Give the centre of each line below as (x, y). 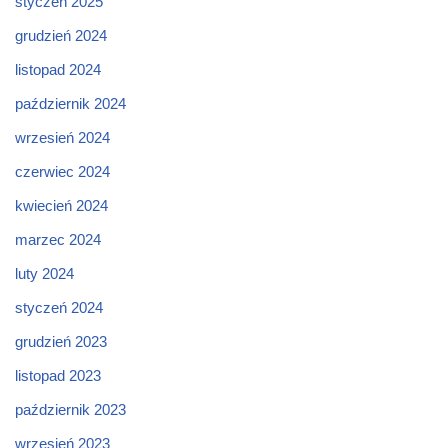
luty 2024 (44, 274)
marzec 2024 (58, 240)
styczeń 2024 (59, 308)
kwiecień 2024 (61, 206)
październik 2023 (70, 410)
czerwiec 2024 (62, 172)
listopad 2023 (58, 376)
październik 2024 (70, 104)
